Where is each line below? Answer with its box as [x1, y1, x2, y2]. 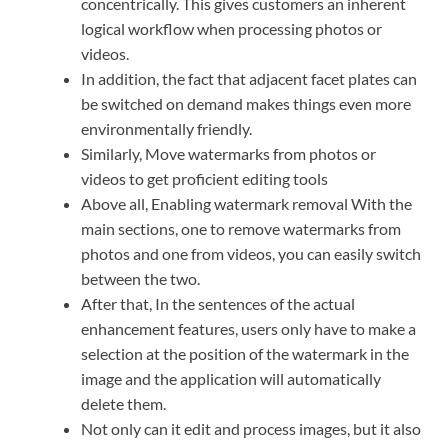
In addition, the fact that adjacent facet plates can [81, 68, 417, 88]
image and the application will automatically [81, 368, 381, 388]
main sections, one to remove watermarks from [81, 218, 401, 238]
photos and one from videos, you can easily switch [81, 243, 421, 263]
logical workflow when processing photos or [81, 18, 382, 38]
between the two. [81, 268, 200, 288]
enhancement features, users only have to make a [81, 318, 416, 338]
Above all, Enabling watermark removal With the [81, 193, 412, 213]
